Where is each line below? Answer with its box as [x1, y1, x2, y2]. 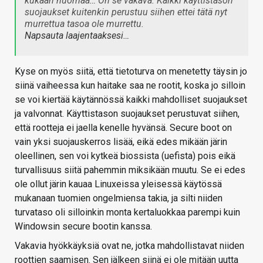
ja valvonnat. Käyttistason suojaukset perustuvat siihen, [15, 108, 240, 120]
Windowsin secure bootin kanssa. [15, 221, 152, 232]
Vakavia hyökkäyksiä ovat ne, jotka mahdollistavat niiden [15, 240, 244, 252]
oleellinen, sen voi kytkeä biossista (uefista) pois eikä [15, 150, 235, 162]
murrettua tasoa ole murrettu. [25, 18, 144, 30]
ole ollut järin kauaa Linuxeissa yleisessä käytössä [15, 178, 222, 190]
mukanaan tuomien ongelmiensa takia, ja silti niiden [15, 193, 222, 204]
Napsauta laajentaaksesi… [25, 30, 129, 42]
